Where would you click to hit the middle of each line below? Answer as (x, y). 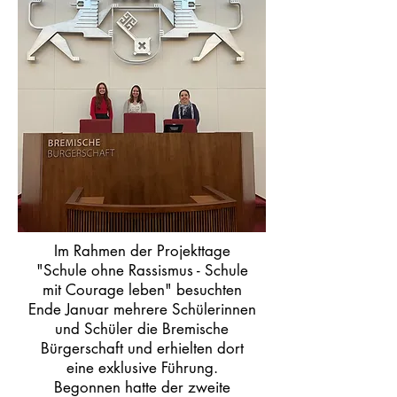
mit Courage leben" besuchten (142, 290)
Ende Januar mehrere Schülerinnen (142, 309)
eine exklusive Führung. (142, 368)
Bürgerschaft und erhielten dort (142, 348)
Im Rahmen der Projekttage (142, 251)
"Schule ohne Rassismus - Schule (142, 270)
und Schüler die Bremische (142, 329)
